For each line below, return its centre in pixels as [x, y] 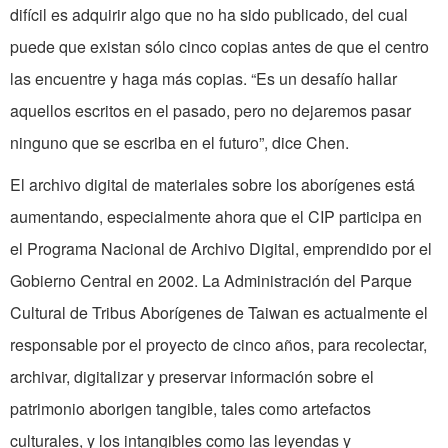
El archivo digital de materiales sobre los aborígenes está [212, 185]
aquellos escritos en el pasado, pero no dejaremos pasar [210, 111]
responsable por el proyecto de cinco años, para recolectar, [218, 345]
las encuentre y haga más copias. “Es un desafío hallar [203, 79]
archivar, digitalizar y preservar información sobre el [192, 377]
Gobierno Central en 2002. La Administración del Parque [211, 281]
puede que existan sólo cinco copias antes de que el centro [219, 47]
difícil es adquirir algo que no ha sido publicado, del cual [209, 15]
